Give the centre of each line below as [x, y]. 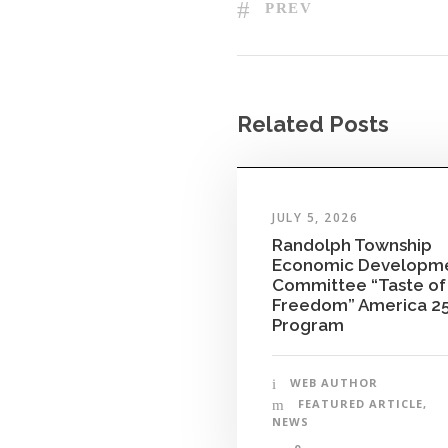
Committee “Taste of [359, 285]
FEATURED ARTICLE [360, 404]
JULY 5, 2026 [315, 218]
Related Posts [313, 123]
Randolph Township [352, 245]
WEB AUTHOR [334, 383]
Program [308, 325]
